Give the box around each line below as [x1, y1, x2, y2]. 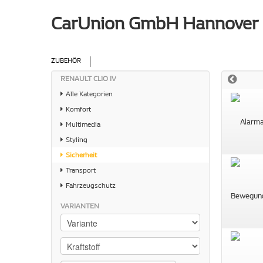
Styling [64, 136, 87, 144]
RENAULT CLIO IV [60, 75, 116, 83]
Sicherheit [64, 151, 97, 159]
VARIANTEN [60, 202, 99, 210]
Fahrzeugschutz [64, 181, 116, 190]
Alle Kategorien [64, 90, 113, 98]
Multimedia [64, 120, 100, 129]
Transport [64, 166, 96, 174]
